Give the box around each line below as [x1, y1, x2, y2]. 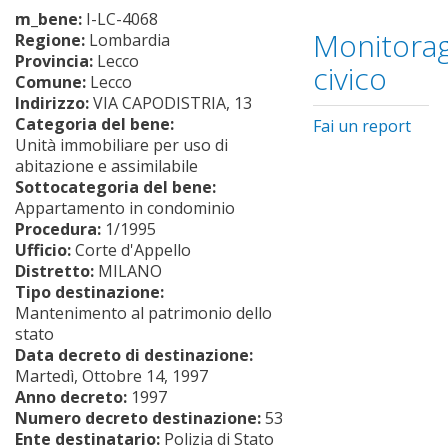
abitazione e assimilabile [15, 154, 198, 177]
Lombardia [89, 28, 170, 51]
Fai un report [312, 114, 411, 137]
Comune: [15, 70, 90, 93]
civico [312, 57, 387, 99]
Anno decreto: [15, 385, 131, 408]
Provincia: [15, 49, 97, 72]
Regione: [15, 28, 89, 51]
